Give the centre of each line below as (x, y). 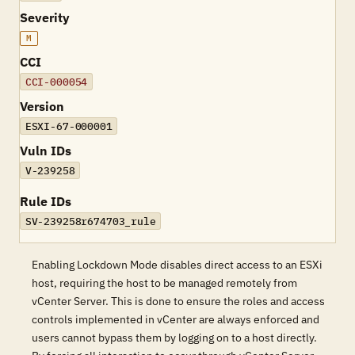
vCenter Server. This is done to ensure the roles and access (178, 301)
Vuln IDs (46, 151)
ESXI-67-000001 (69, 126)
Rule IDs (46, 201)
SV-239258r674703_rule (90, 221)
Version (42, 106)
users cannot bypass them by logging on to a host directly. (174, 338)
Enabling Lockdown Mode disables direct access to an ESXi (177, 265)
